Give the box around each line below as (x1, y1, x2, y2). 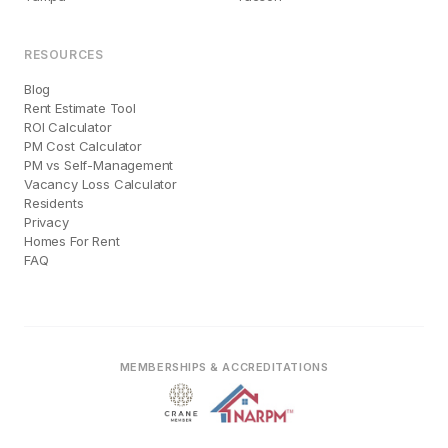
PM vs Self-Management (24, 157, 174, 173)
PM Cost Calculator (24, 138, 142, 154)
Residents (24, 195, 84, 211)
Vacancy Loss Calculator (24, 176, 177, 192)
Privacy (24, 214, 69, 230)
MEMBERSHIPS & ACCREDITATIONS (119, 360, 329, 374)
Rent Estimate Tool (24, 100, 136, 116)
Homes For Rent (24, 233, 120, 249)
